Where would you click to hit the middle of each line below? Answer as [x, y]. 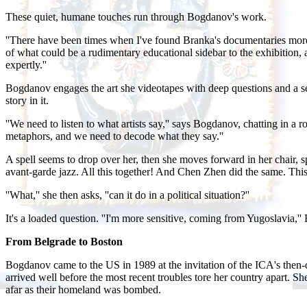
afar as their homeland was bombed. [83, 289]
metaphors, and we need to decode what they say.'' [114, 136]
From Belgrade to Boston [64, 241]
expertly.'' [26, 64]
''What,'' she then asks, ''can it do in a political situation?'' [127, 195]
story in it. [27, 100]
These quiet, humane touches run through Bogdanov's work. [136, 16]
